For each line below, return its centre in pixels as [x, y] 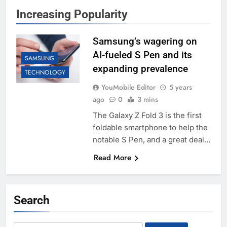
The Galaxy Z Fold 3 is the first [147, 116]
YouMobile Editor [128, 87]
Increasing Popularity [72, 14]
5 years [180, 87]
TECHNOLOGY [45, 73]
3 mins [147, 100]
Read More [112, 158]
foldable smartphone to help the [150, 128]
